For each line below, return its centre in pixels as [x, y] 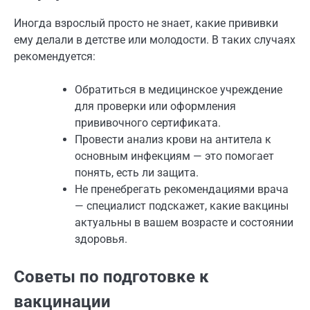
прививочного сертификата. [148, 123]
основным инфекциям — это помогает [174, 156]
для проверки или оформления [155, 107]
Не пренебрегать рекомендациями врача [182, 190]
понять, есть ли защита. [137, 173]
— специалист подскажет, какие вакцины [182, 206]
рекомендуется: [55, 57]
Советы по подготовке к [111, 277]
